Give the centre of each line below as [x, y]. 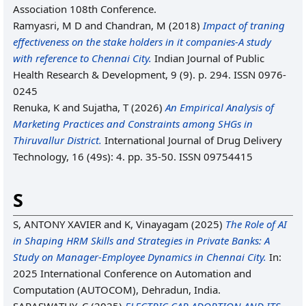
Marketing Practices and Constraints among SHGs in [133, 124]
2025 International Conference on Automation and [132, 273]
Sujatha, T [106, 107]
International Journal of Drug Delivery [192, 140]
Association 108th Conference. [85, 9]
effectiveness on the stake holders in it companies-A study [142, 42]
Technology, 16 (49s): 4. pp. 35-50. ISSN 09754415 [133, 156]
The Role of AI [256, 224]
